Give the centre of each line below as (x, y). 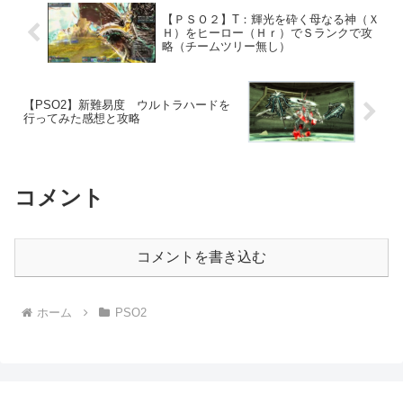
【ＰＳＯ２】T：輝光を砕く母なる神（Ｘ (270, 19)
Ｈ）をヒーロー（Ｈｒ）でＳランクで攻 (267, 32)
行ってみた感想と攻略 (82, 119)
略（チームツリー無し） (226, 46)
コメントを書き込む (201, 256)
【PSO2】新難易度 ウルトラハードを (127, 105)
